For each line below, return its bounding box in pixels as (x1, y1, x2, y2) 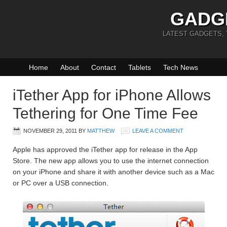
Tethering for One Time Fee (13, 105, 198, 122)
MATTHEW (87, 128, 115, 134)
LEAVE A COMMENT (132, 128, 183, 134)
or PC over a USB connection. (13, 179, 108, 187)
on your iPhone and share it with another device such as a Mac (13, 168, 214, 176)
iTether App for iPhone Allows (13, 87, 211, 103)
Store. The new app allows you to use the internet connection (13, 157, 209, 165)
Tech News (163, 63, 198, 71)
